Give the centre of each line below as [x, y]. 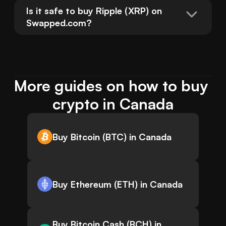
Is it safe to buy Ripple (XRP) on [94, 11]
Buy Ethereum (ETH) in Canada [118, 184]
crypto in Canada [113, 104]
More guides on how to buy [111, 86]
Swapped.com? [59, 23]
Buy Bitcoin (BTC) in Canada [112, 137]
